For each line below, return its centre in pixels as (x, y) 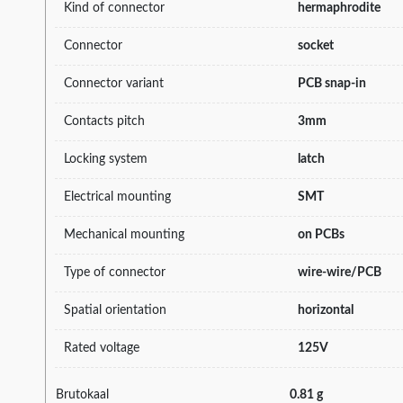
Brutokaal (82, 394)
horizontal (326, 310)
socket (316, 45)
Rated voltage (102, 348)
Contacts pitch (104, 121)
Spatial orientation (115, 310)
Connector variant (114, 83)
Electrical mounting (117, 197)
